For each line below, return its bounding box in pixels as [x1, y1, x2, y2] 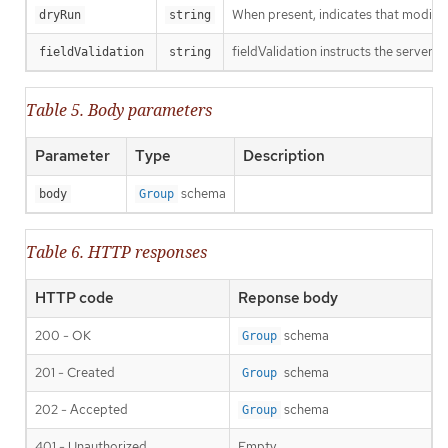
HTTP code [35, 288, 114, 309]
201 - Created [35, 364, 115, 382]
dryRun [39, 7, 81, 22]
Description [243, 145, 325, 166]
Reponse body [238, 288, 338, 309]
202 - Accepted [35, 401, 128, 419]
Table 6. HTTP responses [26, 241, 207, 264]
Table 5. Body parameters [26, 98, 212, 121]
